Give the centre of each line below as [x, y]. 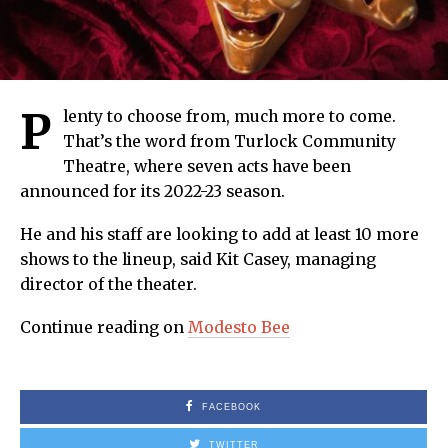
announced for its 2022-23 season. [152, 191]
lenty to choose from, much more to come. [229, 116]
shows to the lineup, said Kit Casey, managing [198, 259]
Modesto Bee [239, 327]
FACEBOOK [231, 406]
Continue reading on [104, 327]
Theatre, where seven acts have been [207, 166]
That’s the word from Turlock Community [229, 141]
